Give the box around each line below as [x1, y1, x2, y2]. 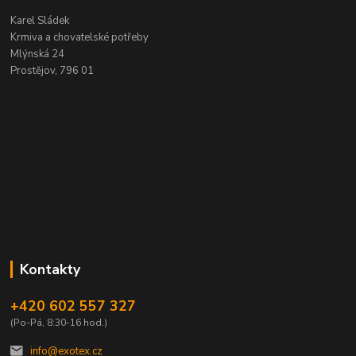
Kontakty [19, 259, 80, 279]
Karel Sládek [10, 13, 70, 28]
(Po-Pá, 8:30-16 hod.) [10, 315, 108, 329]
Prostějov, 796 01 [10, 63, 95, 78]
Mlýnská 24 [10, 46, 65, 61]
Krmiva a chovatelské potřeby [10, 29, 149, 44]
